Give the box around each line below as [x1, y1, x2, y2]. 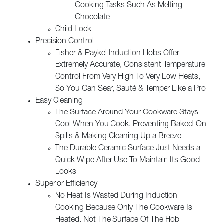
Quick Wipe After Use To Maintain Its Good [55, 157, 200, 165]
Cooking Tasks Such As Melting [75, 2, 182, 10]
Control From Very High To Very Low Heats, [55, 73, 200, 82]
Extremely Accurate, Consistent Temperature [55, 61, 205, 70]
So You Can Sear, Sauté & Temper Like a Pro [55, 85, 206, 94]
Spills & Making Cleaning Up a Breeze [55, 133, 181, 141]
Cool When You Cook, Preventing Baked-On [55, 121, 206, 129]
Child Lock [55, 26, 91, 34]
